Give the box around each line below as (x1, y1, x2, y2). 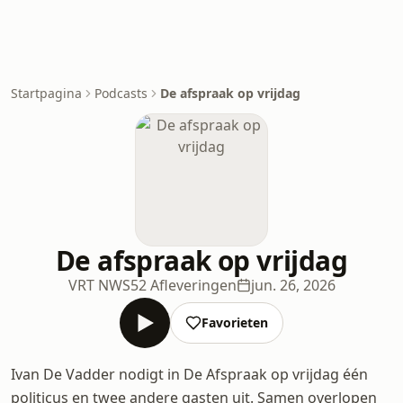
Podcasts (94, 85, 148, 102)
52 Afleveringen (130, 275, 237, 295)
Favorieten (201, 314, 268, 331)
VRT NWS (67, 275, 130, 295)
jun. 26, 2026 (250, 275, 336, 295)
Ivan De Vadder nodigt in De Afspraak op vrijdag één (11, 364, 368, 384)
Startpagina (11, 85, 82, 102)
